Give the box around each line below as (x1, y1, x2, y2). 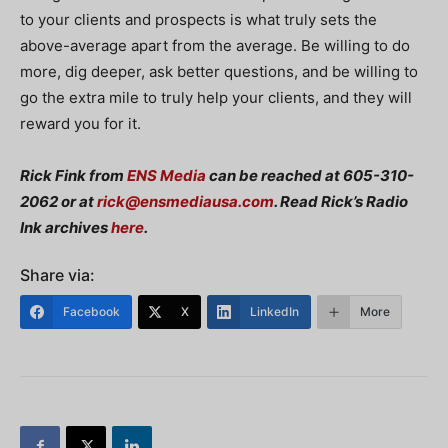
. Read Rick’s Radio (274, 192, 408, 211)
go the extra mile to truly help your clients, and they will (20, 88, 412, 107)
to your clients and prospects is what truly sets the (20, 10, 377, 29)
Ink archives (20, 218, 111, 237)
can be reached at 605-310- (206, 166, 414, 185)
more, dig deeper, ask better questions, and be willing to (20, 62, 418, 81)
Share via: (20, 265, 95, 285)
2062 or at (20, 192, 97, 211)
